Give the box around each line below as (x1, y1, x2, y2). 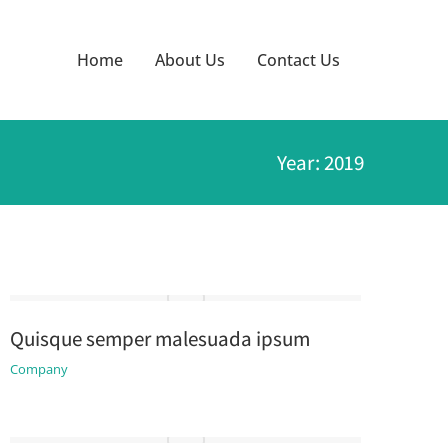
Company (9, 360, 68, 378)
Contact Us (257, 49, 340, 71)
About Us (155, 49, 225, 71)
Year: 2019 (277, 149, 365, 176)
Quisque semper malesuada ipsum (9, 325, 310, 352)
